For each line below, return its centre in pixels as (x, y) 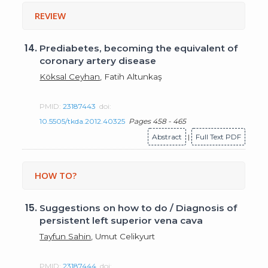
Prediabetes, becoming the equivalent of (139, 48)
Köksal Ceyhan (70, 76)
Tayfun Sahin (66, 236)
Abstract (167, 136)
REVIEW (51, 16)
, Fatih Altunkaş (131, 76)
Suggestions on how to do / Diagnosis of (138, 208)
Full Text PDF (219, 136)
